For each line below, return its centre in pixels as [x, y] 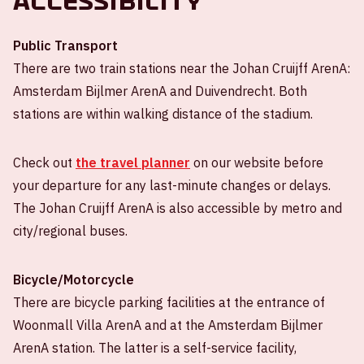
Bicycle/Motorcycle [74, 280]
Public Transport [65, 46]
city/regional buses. [72, 231]
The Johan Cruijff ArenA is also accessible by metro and [178, 208]
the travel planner [133, 163]
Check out [44, 163]
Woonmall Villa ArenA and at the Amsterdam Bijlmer [168, 325]
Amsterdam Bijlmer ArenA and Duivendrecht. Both [160, 91]
